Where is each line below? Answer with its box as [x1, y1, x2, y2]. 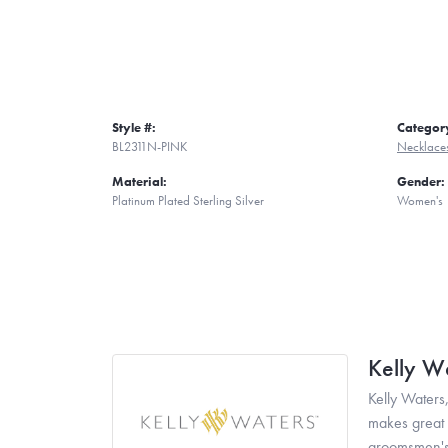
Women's [397, 191, 443, 209]
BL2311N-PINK [112, 137, 187, 155]
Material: [112, 172, 167, 190]
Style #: [112, 118, 156, 136]
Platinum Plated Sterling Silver [112, 191, 264, 209]
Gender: [397, 172, 445, 190]
